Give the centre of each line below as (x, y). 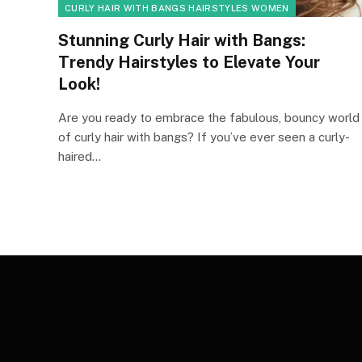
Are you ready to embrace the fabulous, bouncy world (209, 117)
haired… (80, 156)
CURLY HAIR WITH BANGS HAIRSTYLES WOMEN (177, 8)
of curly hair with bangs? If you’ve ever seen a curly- (204, 137)
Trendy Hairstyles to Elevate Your (189, 62)
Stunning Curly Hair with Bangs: (182, 40)
